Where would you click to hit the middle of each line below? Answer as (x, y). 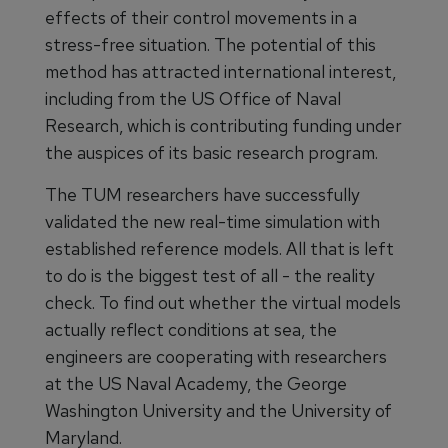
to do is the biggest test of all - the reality (210, 275)
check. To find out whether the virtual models (223, 302)
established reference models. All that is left (219, 248)
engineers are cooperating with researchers (216, 356)
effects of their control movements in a (201, 17)
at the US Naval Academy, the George (196, 383)
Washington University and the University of (218, 410)
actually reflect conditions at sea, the (191, 329)
